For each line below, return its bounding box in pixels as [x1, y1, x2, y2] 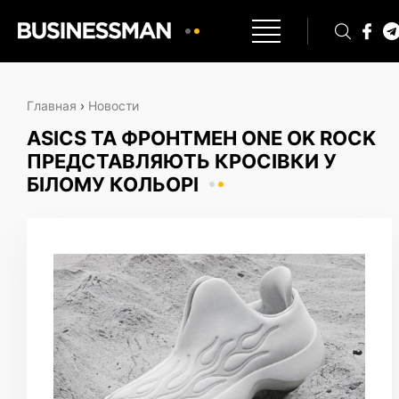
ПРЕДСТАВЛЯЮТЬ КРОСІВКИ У [27, 150, 337, 173]
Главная [27, 98, 77, 113]
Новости [88, 98, 139, 113]
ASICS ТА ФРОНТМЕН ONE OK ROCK [27, 126, 376, 150]
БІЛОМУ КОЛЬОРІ [27, 173, 199, 196]
